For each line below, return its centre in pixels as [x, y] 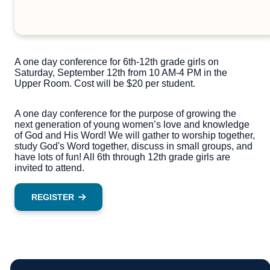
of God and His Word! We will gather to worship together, [135, 136]
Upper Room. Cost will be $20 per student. [105, 84]
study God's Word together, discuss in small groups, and [133, 146]
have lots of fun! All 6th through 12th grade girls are [122, 157]
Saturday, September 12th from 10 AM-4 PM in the [121, 73]
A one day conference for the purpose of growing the [125, 114]
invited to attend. [49, 168]
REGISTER [53, 197]
